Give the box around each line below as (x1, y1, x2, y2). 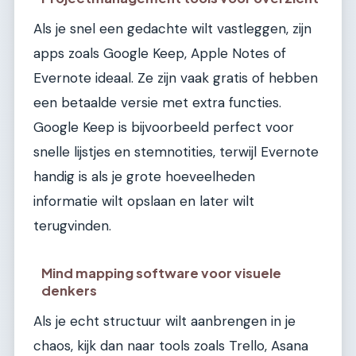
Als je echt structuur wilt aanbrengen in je (33, 312, 296, 331)
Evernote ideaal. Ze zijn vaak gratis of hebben (33, 68, 318, 87)
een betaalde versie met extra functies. (33, 93, 281, 111)
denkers (41, 282, 98, 300)
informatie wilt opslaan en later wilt (33, 192, 254, 210)
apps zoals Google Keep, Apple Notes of (33, 44, 286, 62)
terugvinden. (33, 216, 111, 234)
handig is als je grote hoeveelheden (33, 167, 255, 185)
